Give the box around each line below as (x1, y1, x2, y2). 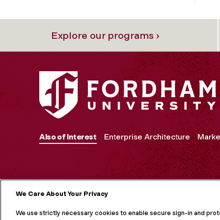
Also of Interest (39, 132, 97, 142)
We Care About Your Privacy (16, 190, 108, 197)
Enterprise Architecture (104, 132, 190, 142)
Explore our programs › (51, 29, 160, 41)
